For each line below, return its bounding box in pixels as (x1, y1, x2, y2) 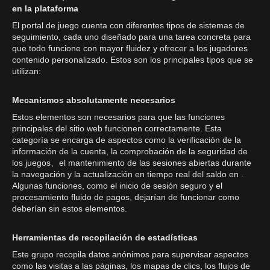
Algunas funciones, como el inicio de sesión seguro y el (12, 181, 222, 190)
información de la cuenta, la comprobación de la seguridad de (12, 146, 248, 156)
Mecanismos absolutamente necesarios (12, 95, 175, 105)
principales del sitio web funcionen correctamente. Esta (12, 124, 222, 133)
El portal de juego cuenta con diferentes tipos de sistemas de (12, 20, 245, 30)
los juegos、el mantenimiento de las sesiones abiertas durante (12, 158, 251, 168)
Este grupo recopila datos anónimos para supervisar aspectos (12, 250, 248, 259)
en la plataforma (12, 4, 78, 13)
